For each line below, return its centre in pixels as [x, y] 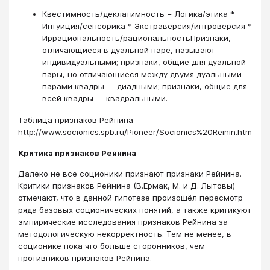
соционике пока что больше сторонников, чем [111, 246]
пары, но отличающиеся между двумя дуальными [142, 74]
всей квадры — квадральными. [105, 98]
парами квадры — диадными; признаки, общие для [145, 86]
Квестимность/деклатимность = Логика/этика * [138, 14]
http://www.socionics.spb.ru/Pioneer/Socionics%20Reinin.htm [135, 132]
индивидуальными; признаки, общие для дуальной [144, 62]
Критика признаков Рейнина [77, 153]
